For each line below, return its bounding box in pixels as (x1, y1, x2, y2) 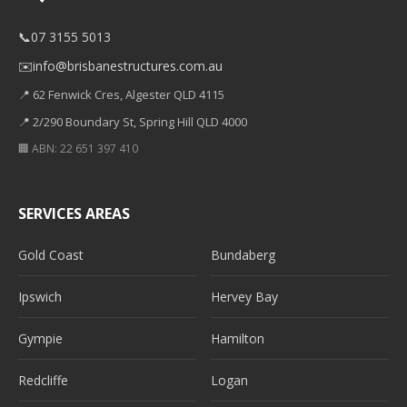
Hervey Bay (211, 288, 278, 305)
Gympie (18, 330, 63, 347)
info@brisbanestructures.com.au (33, 57, 223, 74)
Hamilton (211, 330, 264, 347)
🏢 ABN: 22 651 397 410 (18, 141, 138, 156)
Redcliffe (18, 372, 68, 389)
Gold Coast (18, 246, 84, 263)
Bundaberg (211, 246, 275, 263)
